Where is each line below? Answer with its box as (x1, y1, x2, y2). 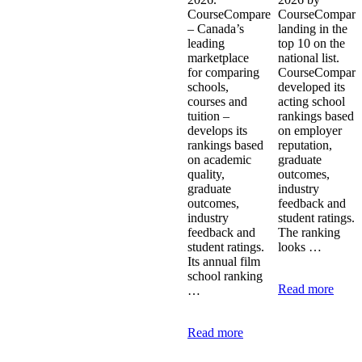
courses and (187, 94, 247, 108)
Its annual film (187, 254, 260, 268)
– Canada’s (187, 21, 244, 36)
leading (187, 36, 225, 50)
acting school (278, 94, 345, 108)
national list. (278, 50, 339, 65)
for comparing (187, 65, 259, 79)
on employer (278, 123, 342, 137)
